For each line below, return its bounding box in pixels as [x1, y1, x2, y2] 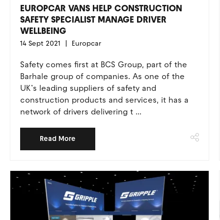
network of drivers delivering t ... [20, 107, 141, 116]
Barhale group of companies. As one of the [20, 72, 185, 81]
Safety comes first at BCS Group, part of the [20, 60, 187, 69]
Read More [39, 135, 76, 143]
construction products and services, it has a [20, 95, 189, 105]
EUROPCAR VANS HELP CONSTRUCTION [20, 3, 182, 14]
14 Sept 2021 [20, 39, 60, 48]
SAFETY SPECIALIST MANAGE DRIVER [20, 14, 166, 25]
